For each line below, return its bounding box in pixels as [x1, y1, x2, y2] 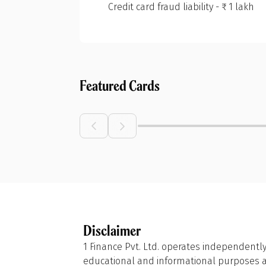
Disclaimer [83, 221, 141, 240]
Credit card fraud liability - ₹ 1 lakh [108, 1, 255, 12]
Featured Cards [80, 76, 160, 95]
